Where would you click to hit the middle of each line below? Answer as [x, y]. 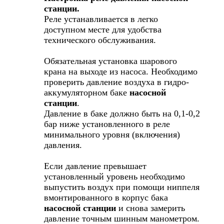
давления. [63, 145]
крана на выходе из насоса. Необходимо [121, 71]
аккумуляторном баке [87, 92]
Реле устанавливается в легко [101, 19]
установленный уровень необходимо [114, 176]
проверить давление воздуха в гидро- [116, 82]
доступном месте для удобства [103, 29]
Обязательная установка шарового [110, 61]
